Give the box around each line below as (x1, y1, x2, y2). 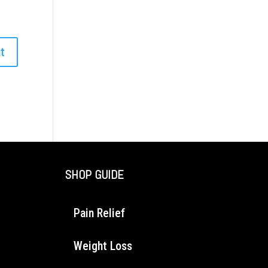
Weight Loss (73, 238, 132, 253)
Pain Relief (73, 205, 125, 220)
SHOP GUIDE (65, 166, 123, 182)
